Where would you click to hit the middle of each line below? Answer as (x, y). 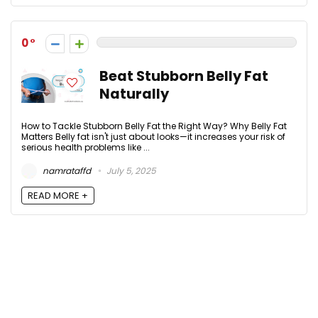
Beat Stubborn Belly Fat (184, 77)
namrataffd (66, 170)
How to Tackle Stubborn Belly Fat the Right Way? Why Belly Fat (154, 126)
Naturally (134, 94)
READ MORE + (58, 195)
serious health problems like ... (86, 148)
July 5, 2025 (130, 170)
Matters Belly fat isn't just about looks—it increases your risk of (153, 137)
